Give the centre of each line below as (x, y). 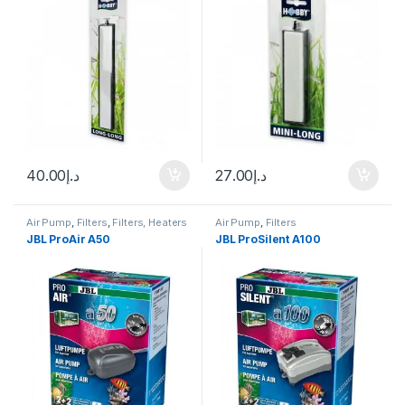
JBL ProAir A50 (69, 239)
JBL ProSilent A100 (268, 239)
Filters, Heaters (150, 222)
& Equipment (58, 232)
